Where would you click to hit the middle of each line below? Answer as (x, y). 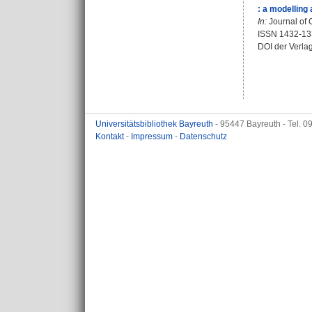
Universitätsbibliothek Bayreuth (155, 124)
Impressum (153, 136)
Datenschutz (203, 136)
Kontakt (111, 136)
